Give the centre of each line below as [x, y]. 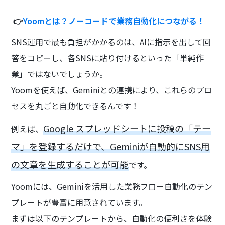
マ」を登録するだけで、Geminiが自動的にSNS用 [111, 146]
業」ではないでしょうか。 [60, 74]
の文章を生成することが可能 [70, 164]
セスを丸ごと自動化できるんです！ [75, 106]
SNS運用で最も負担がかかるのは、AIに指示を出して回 [111, 41]
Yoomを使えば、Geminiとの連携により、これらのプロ [112, 90]
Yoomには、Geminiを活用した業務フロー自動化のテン [112, 186]
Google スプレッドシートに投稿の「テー [127, 128]
